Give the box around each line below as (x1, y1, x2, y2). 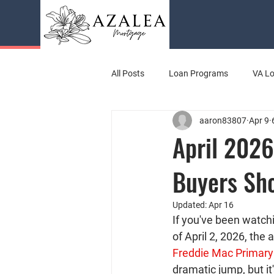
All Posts (111, 68, 144, 78)
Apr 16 (209, 200, 234, 210)
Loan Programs (169, 68, 228, 78)
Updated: (172, 200, 209, 210)
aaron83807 (199, 115, 246, 125)
